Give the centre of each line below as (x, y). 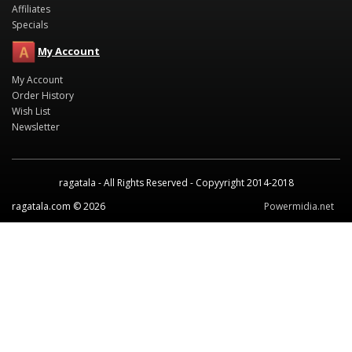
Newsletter (36, 127)
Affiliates (31, 9)
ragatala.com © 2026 (59, 206)
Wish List (31, 111)
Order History (43, 95)
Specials (30, 25)
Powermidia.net (299, 206)
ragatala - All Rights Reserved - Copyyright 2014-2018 (176, 183)
